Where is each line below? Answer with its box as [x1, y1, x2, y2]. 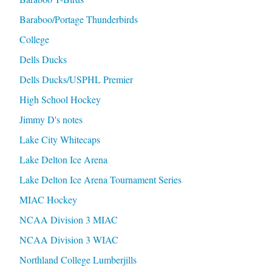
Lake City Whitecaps [19, 133, 100, 146]
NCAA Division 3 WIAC [19, 233, 118, 246]
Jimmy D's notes [19, 113, 83, 126]
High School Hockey [19, 93, 101, 106]
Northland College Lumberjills [19, 253, 137, 267]
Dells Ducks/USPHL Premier [19, 73, 133, 86]
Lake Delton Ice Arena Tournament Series [19, 173, 182, 186]
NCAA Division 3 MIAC [19, 213, 118, 226]
